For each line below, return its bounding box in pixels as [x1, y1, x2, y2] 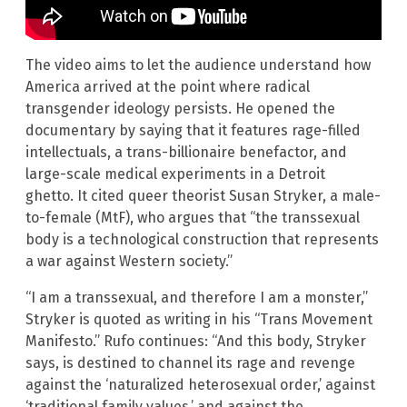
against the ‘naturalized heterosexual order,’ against [25, 375, 375, 393]
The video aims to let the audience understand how [25, 55, 371, 74]
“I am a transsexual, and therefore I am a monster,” [25, 288, 368, 306]
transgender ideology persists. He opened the [25, 99, 335, 117]
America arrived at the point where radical [25, 77, 310, 95]
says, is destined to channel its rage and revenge [25, 353, 355, 372]
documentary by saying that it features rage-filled [25, 121, 361, 139]
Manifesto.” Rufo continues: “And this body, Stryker [25, 332, 366, 350]
